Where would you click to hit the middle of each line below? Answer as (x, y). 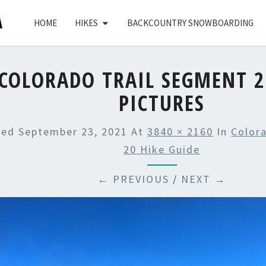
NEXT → (204, 179)
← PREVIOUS (134, 179)
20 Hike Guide (162, 149)
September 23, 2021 (73, 132)
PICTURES (162, 103)
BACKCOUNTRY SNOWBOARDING (190, 23)
